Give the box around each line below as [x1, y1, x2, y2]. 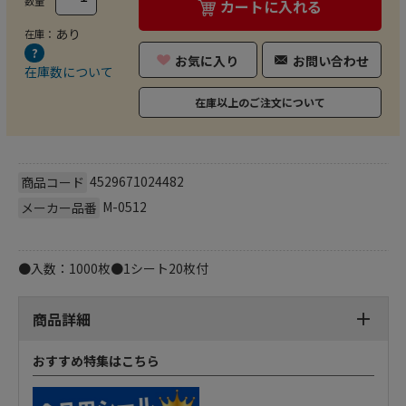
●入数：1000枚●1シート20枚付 [17, 258, 208, 277]
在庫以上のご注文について [194, 93, 325, 110]
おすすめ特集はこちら [32, 351, 159, 370]
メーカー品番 [20, 198, 97, 217]
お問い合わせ [293, 51, 370, 70]
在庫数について [24, 62, 113, 81]
